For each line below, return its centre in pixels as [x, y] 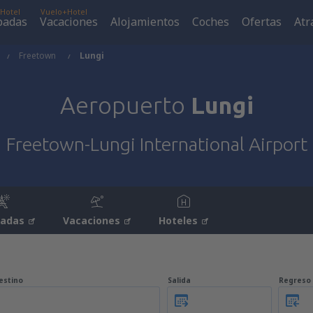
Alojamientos [145, 22]
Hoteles [178, 220]
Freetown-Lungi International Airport [156, 144]
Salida [179, 280]
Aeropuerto [125, 105]
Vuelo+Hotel [64, 12]
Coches [211, 22]
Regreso [295, 280]
